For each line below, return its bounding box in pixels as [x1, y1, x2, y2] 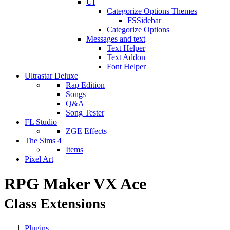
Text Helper [107, 44, 145, 52]
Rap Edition [66, 81, 105, 89]
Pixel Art [25, 155, 53, 163]
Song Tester [66, 108, 104, 117]
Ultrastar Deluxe [25, 71, 78, 80]
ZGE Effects [66, 127, 107, 136]
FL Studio [25, 118, 57, 126]
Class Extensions [4, 196, 106, 212]
